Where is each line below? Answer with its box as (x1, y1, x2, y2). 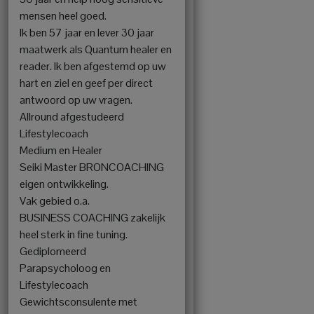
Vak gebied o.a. (20, 193, 90, 208)
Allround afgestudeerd (20, 109, 124, 124)
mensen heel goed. (20, 8, 107, 23)
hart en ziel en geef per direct (20, 75, 153, 90)
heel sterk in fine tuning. (20, 226, 128, 242)
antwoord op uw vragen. (20, 92, 132, 107)
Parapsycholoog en (20, 260, 111, 275)
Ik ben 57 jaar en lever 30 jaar (20, 25, 154, 40)
